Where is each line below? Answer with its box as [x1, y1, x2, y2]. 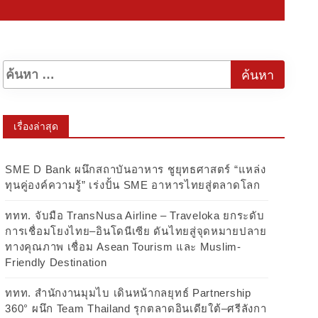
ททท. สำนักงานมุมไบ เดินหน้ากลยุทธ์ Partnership [5, 287, 251, 299]
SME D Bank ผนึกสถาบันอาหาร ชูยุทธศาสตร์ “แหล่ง [5, 163, 266, 175]
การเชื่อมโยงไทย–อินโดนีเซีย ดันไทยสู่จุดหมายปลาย [5, 225, 267, 237]
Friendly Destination [5, 256, 107, 268]
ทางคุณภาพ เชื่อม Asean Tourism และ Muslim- [5, 241, 241, 253]
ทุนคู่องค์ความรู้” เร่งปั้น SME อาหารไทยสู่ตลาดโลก [5, 179, 261, 191]
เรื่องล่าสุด [13, 121, 59, 132]
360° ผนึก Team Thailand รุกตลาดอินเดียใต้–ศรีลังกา [5, 302, 267, 314]
